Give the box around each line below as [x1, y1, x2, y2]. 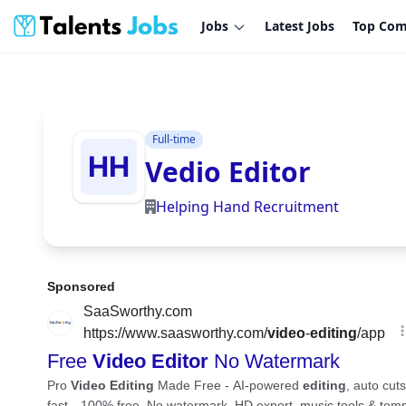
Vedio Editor [145, 153, 311, 190]
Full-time [152, 131, 196, 147]
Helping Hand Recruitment [156, 197, 339, 217]
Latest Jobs [265, 17, 335, 34]
